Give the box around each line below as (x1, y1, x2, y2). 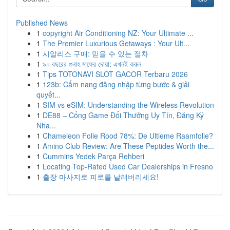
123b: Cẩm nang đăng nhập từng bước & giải (43, 79, 189, 89)
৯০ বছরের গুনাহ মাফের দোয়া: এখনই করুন (43, 59, 141, 69)
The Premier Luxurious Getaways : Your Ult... (43, 38, 189, 48)
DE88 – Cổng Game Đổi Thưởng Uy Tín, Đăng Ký (43, 110, 204, 120)
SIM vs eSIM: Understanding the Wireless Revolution (43, 100, 214, 110)
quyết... (36, 89, 61, 100)
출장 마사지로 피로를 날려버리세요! (43, 171, 159, 182)
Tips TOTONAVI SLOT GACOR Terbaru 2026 (43, 69, 188, 79)
